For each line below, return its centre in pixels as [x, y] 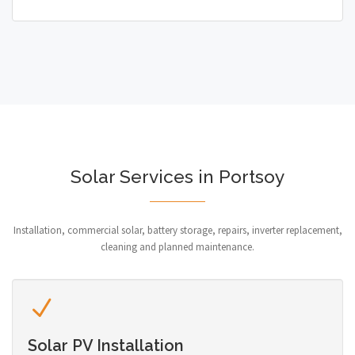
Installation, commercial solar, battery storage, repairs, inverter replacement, [177, 230]
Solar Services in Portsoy [177, 176]
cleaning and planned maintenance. [177, 246]
